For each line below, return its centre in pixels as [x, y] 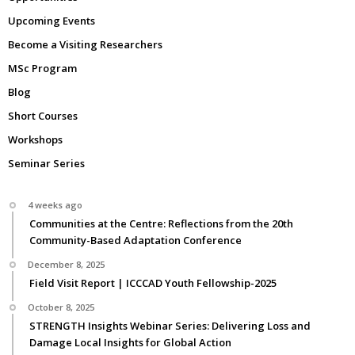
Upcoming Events [52, 20]
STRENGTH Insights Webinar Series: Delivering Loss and [170, 325]
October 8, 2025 [61, 307]
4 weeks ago [55, 204]
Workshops [35, 139]
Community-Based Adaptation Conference [136, 240]
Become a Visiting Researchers [85, 44]
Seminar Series [46, 163]
